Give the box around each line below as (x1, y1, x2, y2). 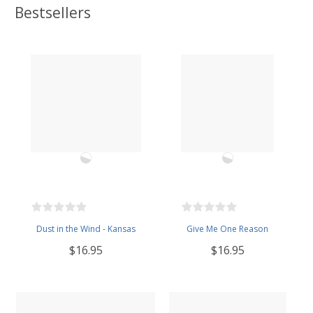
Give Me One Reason (187, 223, 268, 235)
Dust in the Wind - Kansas (36, 223, 136, 235)
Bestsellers (15, 2, 91, 22)
